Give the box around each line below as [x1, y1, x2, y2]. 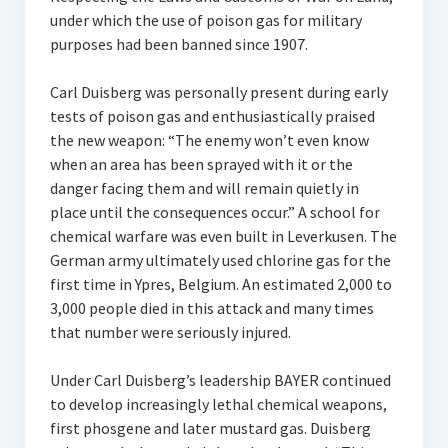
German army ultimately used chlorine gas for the [49, 250, 391, 270]
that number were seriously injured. [49, 322, 291, 342]
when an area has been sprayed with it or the [49, 154, 353, 174]
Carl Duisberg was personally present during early [49, 82, 388, 102]
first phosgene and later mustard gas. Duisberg [49, 418, 371, 438]
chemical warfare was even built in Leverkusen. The [49, 226, 397, 246]
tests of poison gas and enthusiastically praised [49, 106, 375, 126]
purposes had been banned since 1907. [49, 34, 308, 54]
